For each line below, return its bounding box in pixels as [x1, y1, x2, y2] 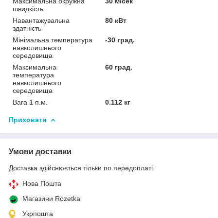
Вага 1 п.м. [13, 98, 48, 106]
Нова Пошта [22, 179, 61, 187]
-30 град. [105, 36, 135, 44]
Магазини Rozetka [22, 194, 80, 202]
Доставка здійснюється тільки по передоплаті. [9, 163, 155, 172]
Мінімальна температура [13, 36, 92, 44]
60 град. [105, 63, 133, 71]
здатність [13, 24, 41, 32]
